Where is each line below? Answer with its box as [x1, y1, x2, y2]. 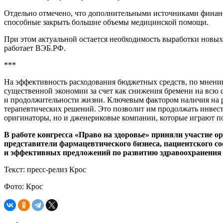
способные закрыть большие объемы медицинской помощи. [4, 17, 209, 26]
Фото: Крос [4, 182, 43, 191]
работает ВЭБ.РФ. [4, 43, 66, 52]
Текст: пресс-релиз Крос [4, 165, 86, 174]
